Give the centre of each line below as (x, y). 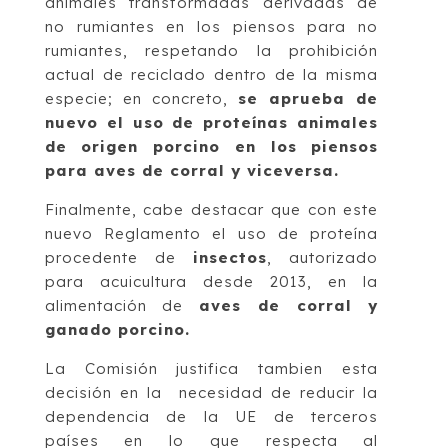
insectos (230, 257)
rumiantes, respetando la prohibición (211, 50)
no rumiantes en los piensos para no (211, 26)
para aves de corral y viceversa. (191, 170)
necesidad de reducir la (274, 392)
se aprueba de (303, 98)
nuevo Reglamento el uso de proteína (211, 233)
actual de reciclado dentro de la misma (211, 74)
